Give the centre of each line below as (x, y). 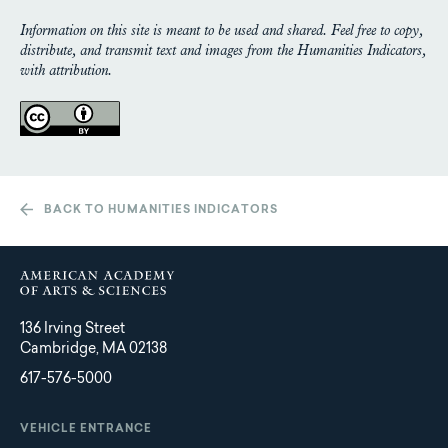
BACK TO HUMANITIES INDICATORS (161, 211)
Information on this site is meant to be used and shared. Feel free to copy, (221, 31)
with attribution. (66, 71)
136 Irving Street (72, 330)
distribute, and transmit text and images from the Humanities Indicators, (223, 51)
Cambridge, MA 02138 (93, 350)
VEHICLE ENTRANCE (86, 430)
